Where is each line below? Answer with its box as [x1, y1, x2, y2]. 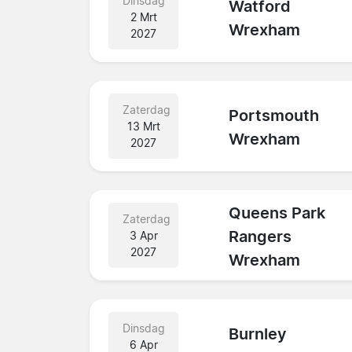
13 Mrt [126, 119, 160, 133]
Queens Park [229, 203, 326, 223]
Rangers [229, 227, 292, 247]
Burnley [229, 324, 288, 344]
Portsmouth [229, 106, 320, 126]
